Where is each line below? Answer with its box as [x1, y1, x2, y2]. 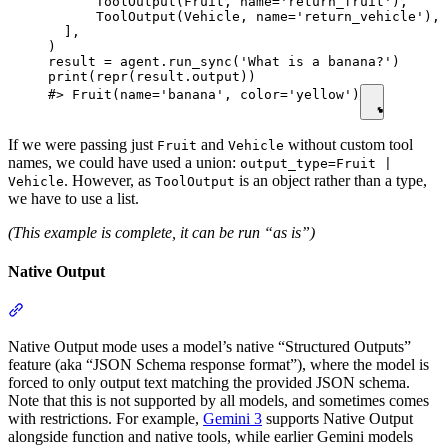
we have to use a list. [8, 189, 139, 207]
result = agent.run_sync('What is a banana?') [48, 53, 400, 69]
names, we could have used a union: [8, 153, 240, 171]
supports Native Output [262, 410, 413, 428]
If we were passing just [8, 135, 157, 153]
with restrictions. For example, [8, 410, 203, 428]
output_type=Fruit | [240, 155, 392, 171]
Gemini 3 [203, 410, 262, 428]
